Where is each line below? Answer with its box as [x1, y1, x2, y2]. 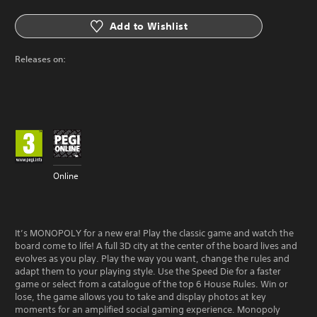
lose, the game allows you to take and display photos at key [15, 291, 266, 303]
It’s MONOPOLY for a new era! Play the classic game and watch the [15, 227, 294, 239]
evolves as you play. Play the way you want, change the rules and [15, 253, 289, 265]
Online [53, 170, 79, 182]
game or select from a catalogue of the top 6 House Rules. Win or [15, 278, 288, 290]
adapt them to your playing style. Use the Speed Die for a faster [15, 265, 281, 277]
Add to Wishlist [110, 19, 188, 33]
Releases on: [15, 53, 66, 64]
